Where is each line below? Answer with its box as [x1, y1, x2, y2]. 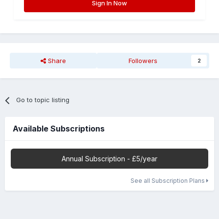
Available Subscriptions [13, 124, 105, 134]
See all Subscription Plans [131, 177, 206, 185]
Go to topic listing [16, 96, 70, 104]
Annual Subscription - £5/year [62, 154, 157, 163]
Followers [129, 57, 158, 65]
